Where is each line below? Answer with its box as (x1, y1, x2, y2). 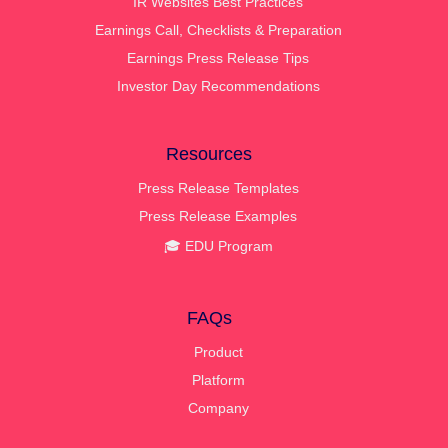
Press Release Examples (139, 207, 297, 224)
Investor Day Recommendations (116, 77, 320, 94)
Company (187, 399, 249, 416)
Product (193, 343, 243, 360)
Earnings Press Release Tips (127, 49, 309, 66)
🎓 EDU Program (163, 237, 273, 254)
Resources (166, 143, 252, 164)
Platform (191, 371, 245, 388)
